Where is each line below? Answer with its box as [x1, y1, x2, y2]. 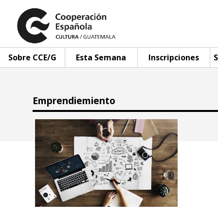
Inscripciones [148, 52, 200, 63]
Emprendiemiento [33, 94, 116, 107]
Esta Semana [76, 52, 127, 63]
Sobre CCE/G [8, 52, 56, 63]
